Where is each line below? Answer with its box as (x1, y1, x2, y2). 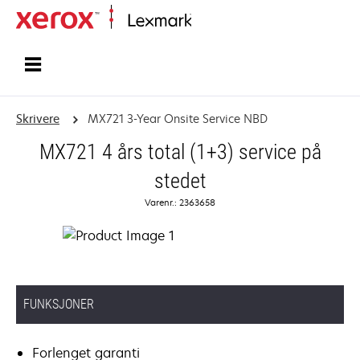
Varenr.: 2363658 (145, 196, 215, 208)
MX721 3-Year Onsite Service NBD (87, 111, 268, 126)
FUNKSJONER (23, 297, 94, 312)
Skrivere (16, 111, 59, 126)
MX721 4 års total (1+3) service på (39, 140, 321, 164)
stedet (153, 169, 207, 193)
